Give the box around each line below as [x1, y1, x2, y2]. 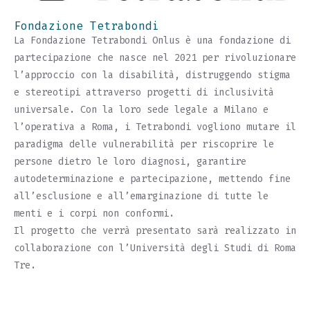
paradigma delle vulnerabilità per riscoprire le [14, 138, 274, 150]
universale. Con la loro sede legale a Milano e [14, 103, 268, 116]
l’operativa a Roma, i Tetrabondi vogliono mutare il [14, 120, 296, 133]
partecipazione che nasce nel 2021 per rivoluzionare [14, 51, 296, 64]
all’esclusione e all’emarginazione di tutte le [14, 190, 268, 202]
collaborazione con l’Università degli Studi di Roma [14, 241, 296, 254]
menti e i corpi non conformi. [14, 207, 174, 219]
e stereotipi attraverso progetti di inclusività [14, 86, 274, 98]
